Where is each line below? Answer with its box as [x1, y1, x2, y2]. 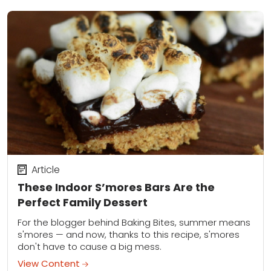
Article [31, 162, 60, 177]
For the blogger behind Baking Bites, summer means [18, 216, 250, 229]
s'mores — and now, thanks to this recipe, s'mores [18, 228, 240, 241]
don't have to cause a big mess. [18, 240, 162, 253]
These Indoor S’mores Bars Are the [18, 180, 215, 195]
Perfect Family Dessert [18, 195, 148, 211]
